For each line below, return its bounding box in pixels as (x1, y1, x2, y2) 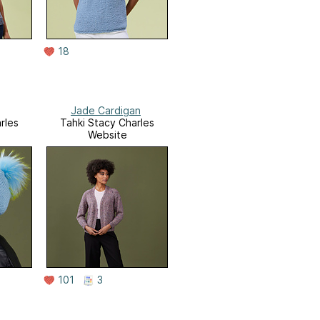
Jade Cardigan (71, 104, 141, 117)
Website (87, 129, 127, 141)
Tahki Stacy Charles (60, 116, 154, 129)
